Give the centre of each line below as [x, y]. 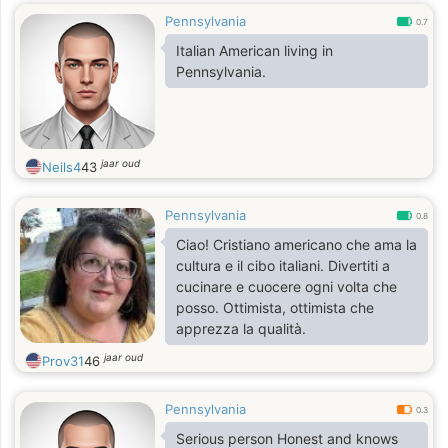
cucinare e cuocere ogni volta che [286, 286]
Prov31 [63, 361]
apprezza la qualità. [241, 328]
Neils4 [61, 167]
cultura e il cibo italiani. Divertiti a [283, 265]
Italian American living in [254, 50]
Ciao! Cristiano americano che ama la [194, 244]
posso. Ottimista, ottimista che [275, 307]
